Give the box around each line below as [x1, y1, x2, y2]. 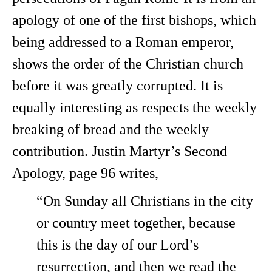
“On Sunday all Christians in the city [36, 193, 253, 209]
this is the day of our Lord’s [36, 237, 199, 253]
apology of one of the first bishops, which [12, 12, 256, 28]
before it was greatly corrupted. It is [12, 78, 223, 93]
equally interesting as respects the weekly [12, 100, 257, 115]
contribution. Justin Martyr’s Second [12, 143, 227, 159]
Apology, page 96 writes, [12, 165, 158, 181]
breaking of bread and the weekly [12, 121, 209, 137]
